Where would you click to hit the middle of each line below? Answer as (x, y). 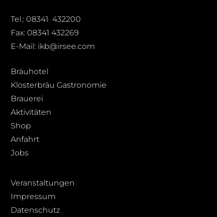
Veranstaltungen (43, 183)
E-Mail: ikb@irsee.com (53, 46)
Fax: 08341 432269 (45, 32)
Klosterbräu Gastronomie (59, 85)
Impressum (33, 196)
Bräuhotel (30, 71)
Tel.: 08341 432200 (46, 19)
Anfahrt (25, 139)
